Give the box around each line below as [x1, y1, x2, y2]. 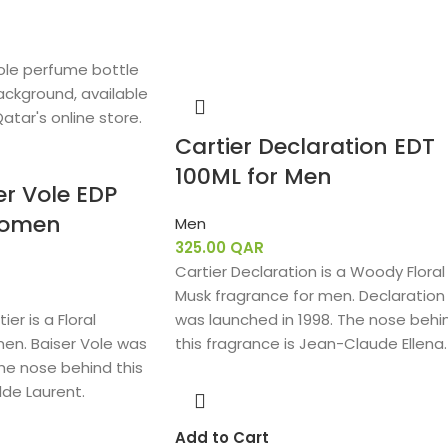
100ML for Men [174, 161, 332, 192]
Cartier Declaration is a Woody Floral [174, 261, 445, 282]
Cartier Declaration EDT [174, 131, 435, 162]
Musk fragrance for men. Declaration [174, 285, 445, 306]
